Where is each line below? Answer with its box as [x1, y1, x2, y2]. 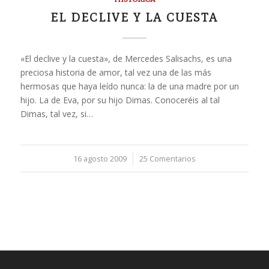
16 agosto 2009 [73, 154, 127, 164]
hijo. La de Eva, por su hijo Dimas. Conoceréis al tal [20, 94, 220, 106]
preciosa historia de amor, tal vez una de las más [20, 67, 211, 78]
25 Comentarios [139, 154, 196, 164]
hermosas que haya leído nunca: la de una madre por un [20, 80, 239, 92]
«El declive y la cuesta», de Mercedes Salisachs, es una [20, 53, 232, 64]
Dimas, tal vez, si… [20, 108, 93, 119]
